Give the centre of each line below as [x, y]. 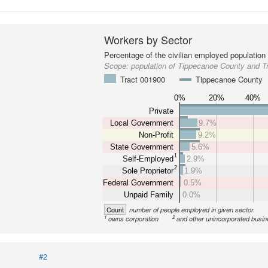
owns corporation [134, 219]
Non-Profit [156, 135]
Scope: [118, 66]
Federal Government [138, 182]
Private [162, 111]
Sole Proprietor [148, 170]
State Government [142, 147]
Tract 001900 [143, 79]
